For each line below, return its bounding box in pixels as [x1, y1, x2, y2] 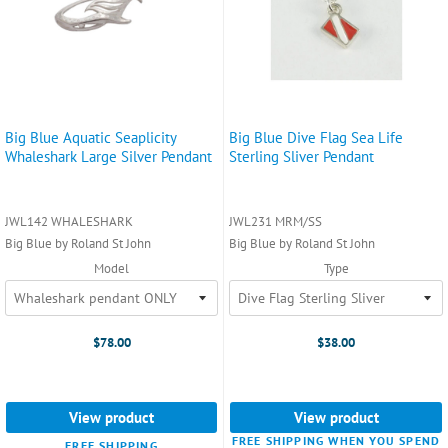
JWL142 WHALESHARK [5, 212, 133, 230]
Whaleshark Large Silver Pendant [5, 146, 212, 166]
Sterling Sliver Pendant [229, 146, 374, 166]
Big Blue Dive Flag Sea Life [229, 127, 403, 147]
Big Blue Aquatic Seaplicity [5, 127, 177, 147]
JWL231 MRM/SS [229, 212, 322, 230]
